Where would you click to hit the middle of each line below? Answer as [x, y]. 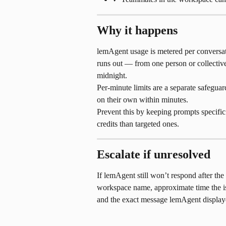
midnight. [112, 75]
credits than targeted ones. [138, 124]
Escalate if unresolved [154, 154]
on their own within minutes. [143, 99]
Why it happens [137, 30]
